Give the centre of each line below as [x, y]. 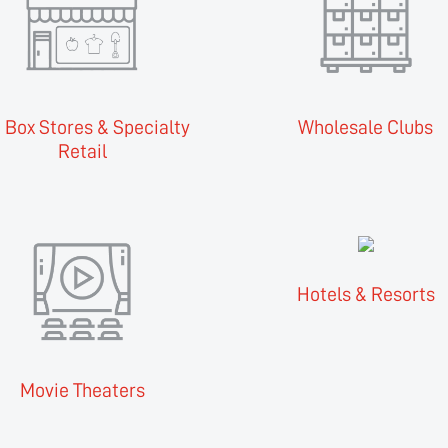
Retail [82, 151]
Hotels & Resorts [365, 294]
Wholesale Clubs [366, 127]
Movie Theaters [82, 390]
